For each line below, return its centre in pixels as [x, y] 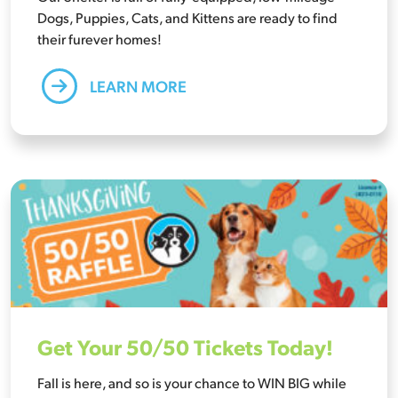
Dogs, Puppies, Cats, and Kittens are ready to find [187, 17]
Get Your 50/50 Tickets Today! [185, 346]
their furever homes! [99, 38]
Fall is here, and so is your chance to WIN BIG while [192, 382]
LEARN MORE [136, 85]
